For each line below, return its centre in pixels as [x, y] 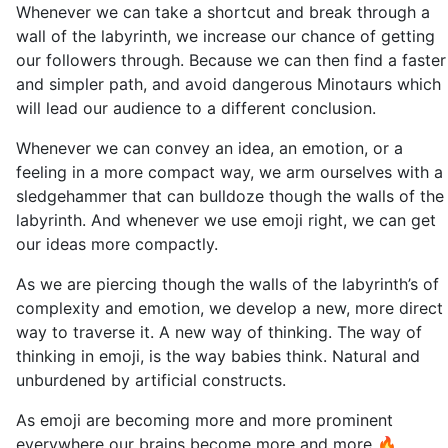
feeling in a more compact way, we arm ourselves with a [229, 172]
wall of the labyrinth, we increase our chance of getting [225, 36]
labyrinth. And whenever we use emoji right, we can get [226, 220]
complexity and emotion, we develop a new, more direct [229, 308]
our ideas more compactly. [117, 244]
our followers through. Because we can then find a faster [231, 60]
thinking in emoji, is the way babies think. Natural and [218, 356]
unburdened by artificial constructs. [151, 380]
